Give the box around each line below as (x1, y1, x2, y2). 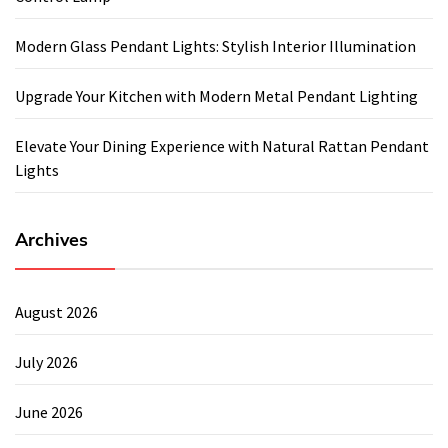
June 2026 (15, 401, 83, 422)
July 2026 (15, 351, 78, 372)
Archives (15, 227, 88, 252)
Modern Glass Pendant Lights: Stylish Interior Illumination (15, 35, 416, 56)
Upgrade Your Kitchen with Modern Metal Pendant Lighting (15, 85, 418, 106)
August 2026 (15, 301, 98, 322)
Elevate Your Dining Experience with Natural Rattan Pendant (15, 135, 429, 156)
